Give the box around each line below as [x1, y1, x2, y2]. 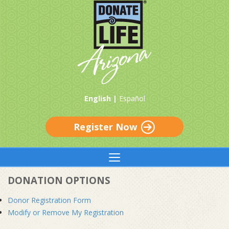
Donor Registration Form [8, 195, 91, 205]
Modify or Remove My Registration [8, 207, 124, 217]
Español [119, 94, 145, 103]
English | [84, 94, 119, 103]
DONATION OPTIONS [8, 174, 110, 187]
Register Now [74, 121, 138, 133]
